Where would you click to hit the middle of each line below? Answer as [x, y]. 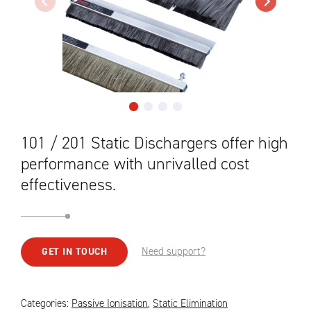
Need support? [174, 251]
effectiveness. [68, 185]
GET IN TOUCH [74, 252]
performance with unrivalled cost [135, 164]
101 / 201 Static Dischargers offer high [154, 143]
